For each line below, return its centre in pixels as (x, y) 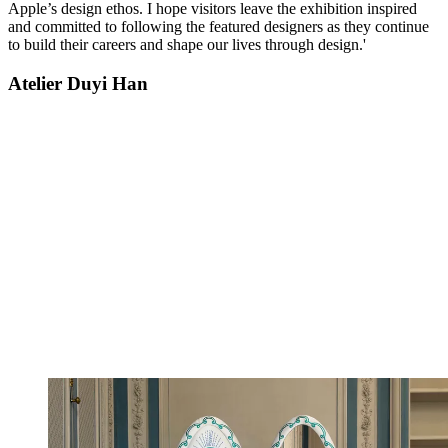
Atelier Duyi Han (78, 83)
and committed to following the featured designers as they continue (218, 27)
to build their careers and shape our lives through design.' (187, 45)
